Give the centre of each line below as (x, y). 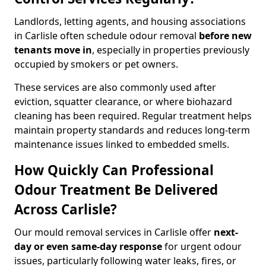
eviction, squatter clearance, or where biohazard (123, 102)
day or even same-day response (88, 246)
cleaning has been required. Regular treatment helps (133, 116)
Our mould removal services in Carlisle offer (114, 232)
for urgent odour (202, 246)
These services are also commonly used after (115, 87)
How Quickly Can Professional (114, 170)
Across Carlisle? (66, 209)
